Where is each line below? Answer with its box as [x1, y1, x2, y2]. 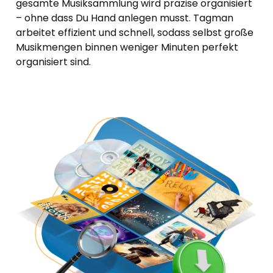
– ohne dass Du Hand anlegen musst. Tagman [16, 10, 233, 25]
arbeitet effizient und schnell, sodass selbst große [16, 25, 253, 40]
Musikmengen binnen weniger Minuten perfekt [16, 40, 238, 54]
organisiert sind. [16, 54, 91, 69]
